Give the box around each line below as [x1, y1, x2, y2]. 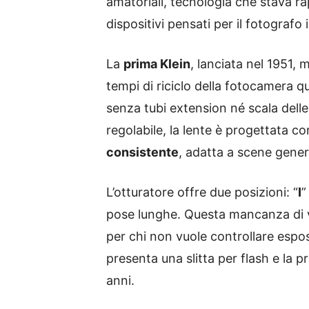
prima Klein [123, 57, 190, 71]
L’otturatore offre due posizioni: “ [106, 185, 298, 199]
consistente [106, 145, 179, 159]
